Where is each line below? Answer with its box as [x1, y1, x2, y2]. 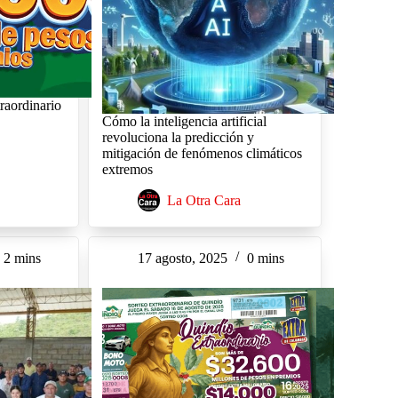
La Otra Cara [166, 193, 241, 209]
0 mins [246, 250, 284, 266]
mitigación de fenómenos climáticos [101, 146, 302, 162]
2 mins [4, 250, 42, 266]
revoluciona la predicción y [101, 130, 254, 146]
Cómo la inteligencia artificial [101, 114, 267, 130]
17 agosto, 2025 [137, 250, 227, 266]
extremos [101, 162, 153, 178]
